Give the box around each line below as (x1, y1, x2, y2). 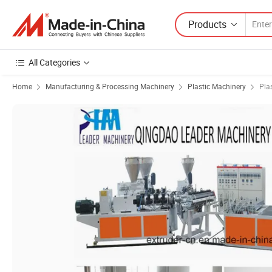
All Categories (29, 56, 80, 68)
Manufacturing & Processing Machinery (46, 81, 174, 91)
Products (188, 17, 226, 31)
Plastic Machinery (188, 81, 246, 91)
